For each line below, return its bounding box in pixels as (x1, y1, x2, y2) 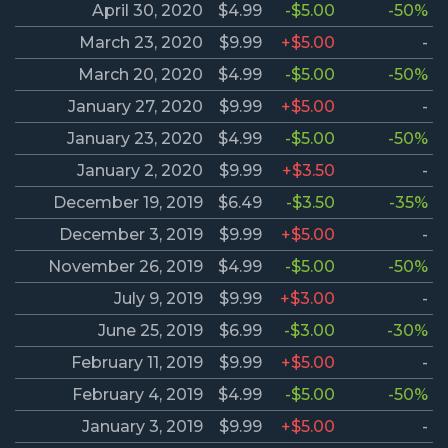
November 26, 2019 (48, 257, 203, 277)
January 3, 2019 (82, 417, 203, 437)
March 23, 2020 (79, 33, 203, 53)
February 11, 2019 (71, 353, 203, 373)
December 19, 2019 (53, 193, 203, 213)
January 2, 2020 (77, 161, 203, 181)
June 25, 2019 (98, 321, 203, 341)
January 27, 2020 (68, 97, 203, 117)
